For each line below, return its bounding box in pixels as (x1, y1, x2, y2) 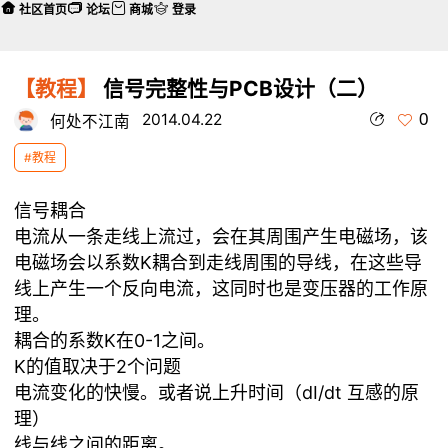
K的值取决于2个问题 (14, 356, 182, 377)
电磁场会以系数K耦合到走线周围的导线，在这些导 (14, 252, 423, 273)
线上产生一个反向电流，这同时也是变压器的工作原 (14, 278, 429, 299)
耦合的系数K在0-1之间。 (14, 330, 216, 351)
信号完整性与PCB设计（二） (98, 75, 379, 101)
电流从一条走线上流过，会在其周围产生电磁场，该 (14, 226, 429, 247)
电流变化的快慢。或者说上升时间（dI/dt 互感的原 (14, 382, 420, 403)
